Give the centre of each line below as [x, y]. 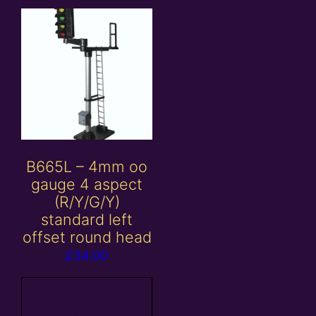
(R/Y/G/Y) [87, 202]
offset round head [87, 237]
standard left [87, 220]
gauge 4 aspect [87, 184]
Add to [87, 295]
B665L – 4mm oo [87, 167]
